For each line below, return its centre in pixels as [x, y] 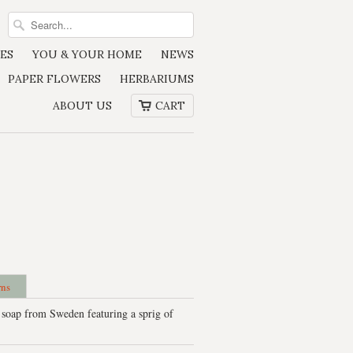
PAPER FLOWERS [54, 79]
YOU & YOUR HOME [87, 54]
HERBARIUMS [157, 79]
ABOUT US [82, 106]
